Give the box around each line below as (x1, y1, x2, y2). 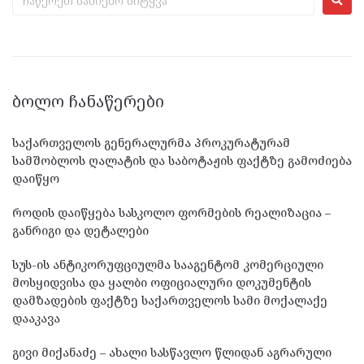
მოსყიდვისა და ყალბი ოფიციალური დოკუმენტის (12, 274, 311, 290)
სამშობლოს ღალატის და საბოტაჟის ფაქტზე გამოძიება (12, 152, 352, 168)
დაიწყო (12, 170, 59, 186)
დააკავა (12, 310, 60, 326)
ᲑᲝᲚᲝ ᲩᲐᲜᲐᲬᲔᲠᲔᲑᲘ (12, 89, 164, 112)
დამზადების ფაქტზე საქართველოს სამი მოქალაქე (12, 292, 327, 308)
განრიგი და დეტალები (12, 222, 149, 238)
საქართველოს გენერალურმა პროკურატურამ (12, 134, 290, 150)
